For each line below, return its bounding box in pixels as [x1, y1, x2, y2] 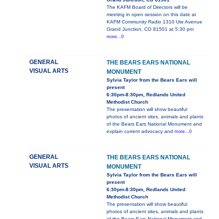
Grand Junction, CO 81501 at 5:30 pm [107, 26, 194, 32]
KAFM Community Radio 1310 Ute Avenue [107, 19, 202, 25]
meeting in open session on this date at [107, 12, 196, 18]
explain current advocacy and [107, 129, 175, 134]
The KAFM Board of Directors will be [107, 4, 188, 10]
